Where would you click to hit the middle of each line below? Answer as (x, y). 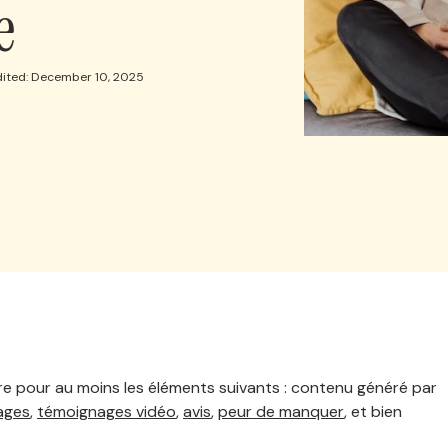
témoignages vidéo (106, 411)
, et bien (373, 411)
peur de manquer (281, 411)
